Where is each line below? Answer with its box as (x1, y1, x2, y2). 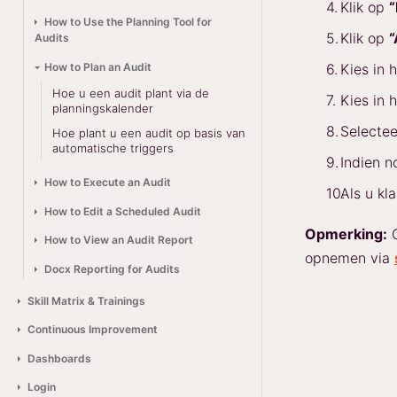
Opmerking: (305, 225, 387, 243)
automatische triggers (51, 140, 174, 155)
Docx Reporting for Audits (44, 261, 181, 276)
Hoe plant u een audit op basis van (51, 125, 245, 140)
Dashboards (27, 351, 91, 365)
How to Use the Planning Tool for (44, 15, 213, 29)
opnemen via (305, 249, 394, 267)
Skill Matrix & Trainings (27, 294, 145, 308)
